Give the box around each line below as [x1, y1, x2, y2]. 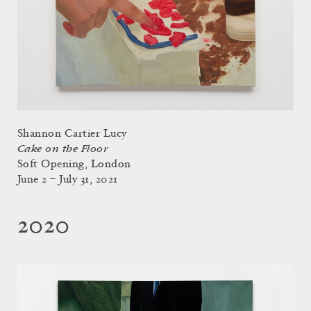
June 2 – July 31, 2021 [17, 174, 118, 185]
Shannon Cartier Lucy [17, 128, 127, 140]
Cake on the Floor [17, 142, 109, 155]
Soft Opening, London [17, 158, 131, 170]
